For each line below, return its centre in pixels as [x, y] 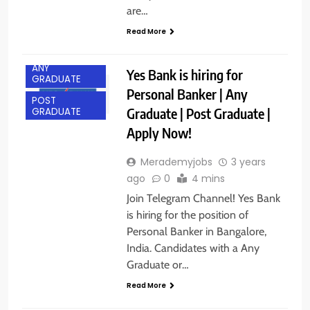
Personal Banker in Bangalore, [196, 232]
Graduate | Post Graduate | [198, 113]
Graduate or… [157, 265]
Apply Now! [159, 133]
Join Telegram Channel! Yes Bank [203, 199]
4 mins [208, 179]
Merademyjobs [176, 162]
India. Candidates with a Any [193, 248]
